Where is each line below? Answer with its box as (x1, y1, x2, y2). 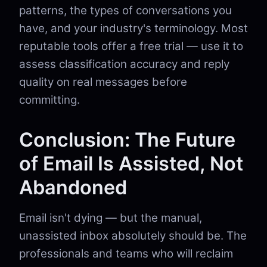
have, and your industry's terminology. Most (19, 21, 248, 35)
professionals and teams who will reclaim (19, 247, 233, 260)
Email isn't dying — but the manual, (19, 211, 202, 225)
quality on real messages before (19, 75, 187, 89)
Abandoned (19, 176, 127, 199)
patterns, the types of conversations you (19, 4, 232, 17)
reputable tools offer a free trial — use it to (19, 39, 243, 53)
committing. (19, 93, 80, 107)
